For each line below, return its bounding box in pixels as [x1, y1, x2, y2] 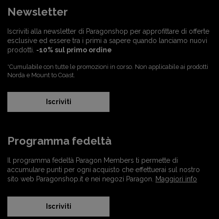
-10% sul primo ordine [36, 46, 112, 54]
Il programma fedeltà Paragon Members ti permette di [7, 156, 178, 164]
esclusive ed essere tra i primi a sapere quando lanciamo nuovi [7, 37, 207, 44]
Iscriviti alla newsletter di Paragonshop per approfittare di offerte [7, 27, 209, 35]
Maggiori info [155, 175, 197, 183]
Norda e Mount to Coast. [7, 71, 75, 79]
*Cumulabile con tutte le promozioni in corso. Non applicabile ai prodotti [7, 63, 208, 70]
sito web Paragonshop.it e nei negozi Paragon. [7, 175, 155, 183]
